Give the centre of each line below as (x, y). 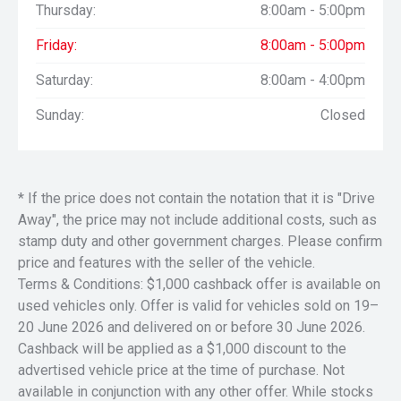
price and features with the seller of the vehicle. (166, 263)
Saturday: (64, 80)
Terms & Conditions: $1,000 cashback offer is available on (199, 284)
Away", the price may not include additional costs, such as (197, 220)
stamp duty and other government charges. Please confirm (200, 241)
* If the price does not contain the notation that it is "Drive (196, 198)
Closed (343, 115)
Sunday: (60, 115)
